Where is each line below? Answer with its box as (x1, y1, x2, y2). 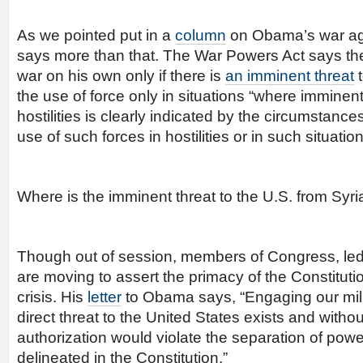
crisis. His (17, 288, 88, 305)
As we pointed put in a (17, 27, 175, 44)
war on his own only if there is (17, 67, 225, 84)
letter (88, 288, 122, 305)
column (175, 27, 226, 44)
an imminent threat (225, 67, 354, 84)
